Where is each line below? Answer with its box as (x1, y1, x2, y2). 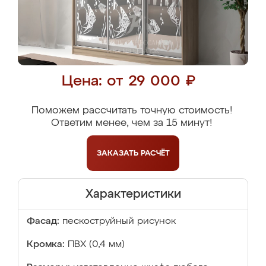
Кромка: (27, 240, 65, 249)
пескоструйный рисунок (62, 217, 176, 226)
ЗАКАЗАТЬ (96, 149, 141, 157)
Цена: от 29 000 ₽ (62, 74, 195, 89)
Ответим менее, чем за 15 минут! (51, 118, 212, 128)
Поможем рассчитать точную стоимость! (31, 106, 232, 116)
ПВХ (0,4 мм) (68, 240, 125, 249)
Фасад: (27, 217, 59, 226)
